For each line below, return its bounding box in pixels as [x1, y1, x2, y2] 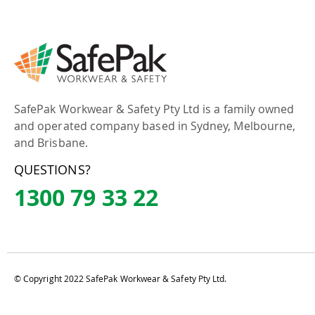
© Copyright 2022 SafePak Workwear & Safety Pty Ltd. [14, 274, 227, 284]
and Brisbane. [14, 135, 88, 150]
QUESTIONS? [14, 161, 91, 178]
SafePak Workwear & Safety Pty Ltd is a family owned [14, 101, 295, 117]
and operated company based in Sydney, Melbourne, [14, 118, 296, 134]
